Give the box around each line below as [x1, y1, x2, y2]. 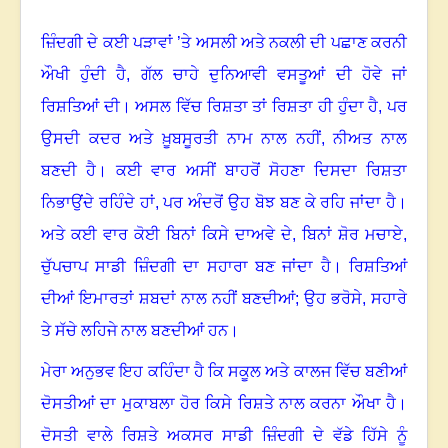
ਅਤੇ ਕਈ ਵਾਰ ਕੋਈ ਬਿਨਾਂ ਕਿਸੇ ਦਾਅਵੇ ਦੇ [41, 226, 292, 244]
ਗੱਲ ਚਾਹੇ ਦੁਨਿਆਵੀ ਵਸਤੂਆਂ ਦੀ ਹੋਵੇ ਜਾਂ [140, 66, 408, 84]
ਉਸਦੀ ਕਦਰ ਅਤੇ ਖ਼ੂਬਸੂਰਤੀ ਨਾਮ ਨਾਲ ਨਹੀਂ [41, 130, 321, 148]
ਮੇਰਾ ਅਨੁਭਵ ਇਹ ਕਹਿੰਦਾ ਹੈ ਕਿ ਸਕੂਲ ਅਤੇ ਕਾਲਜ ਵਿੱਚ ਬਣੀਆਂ [41, 363, 407, 381]
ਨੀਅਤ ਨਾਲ [333, 130, 407, 148]
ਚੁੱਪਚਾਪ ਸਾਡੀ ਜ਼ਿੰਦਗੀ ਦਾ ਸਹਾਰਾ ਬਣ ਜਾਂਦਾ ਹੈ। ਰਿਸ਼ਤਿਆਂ [41, 258, 407, 276]
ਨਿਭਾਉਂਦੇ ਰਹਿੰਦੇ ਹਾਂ [41, 194, 155, 212]
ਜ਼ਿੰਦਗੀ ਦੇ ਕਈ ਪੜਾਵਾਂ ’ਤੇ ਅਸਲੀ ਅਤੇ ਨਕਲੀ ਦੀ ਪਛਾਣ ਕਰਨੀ [41, 34, 407, 52]
